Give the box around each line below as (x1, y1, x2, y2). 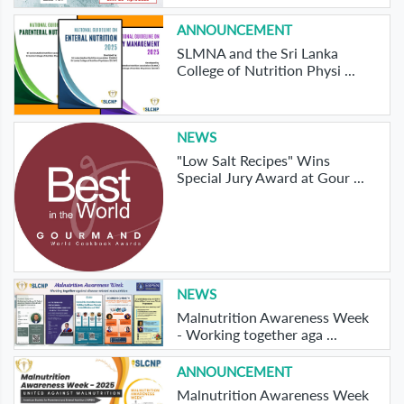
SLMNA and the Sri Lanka (176, 44, 338, 62)
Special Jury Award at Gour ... (176, 169, 364, 187)
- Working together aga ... (176, 325, 337, 343)
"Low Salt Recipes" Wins (176, 151, 330, 170)
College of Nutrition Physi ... (176, 61, 355, 79)
